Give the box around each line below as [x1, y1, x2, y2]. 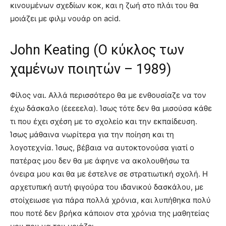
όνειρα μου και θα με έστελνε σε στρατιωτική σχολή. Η [10, 168, 208, 179]
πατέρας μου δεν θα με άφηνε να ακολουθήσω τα [10, 155, 190, 165]
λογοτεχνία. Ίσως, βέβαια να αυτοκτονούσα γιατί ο [10, 142, 194, 152]
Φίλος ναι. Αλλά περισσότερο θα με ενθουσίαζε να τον [10, 90, 206, 100]
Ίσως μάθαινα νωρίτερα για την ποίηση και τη [10, 129, 174, 139]
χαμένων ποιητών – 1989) [10, 61, 171, 77]
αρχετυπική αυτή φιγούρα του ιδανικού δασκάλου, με [10, 182, 203, 192]
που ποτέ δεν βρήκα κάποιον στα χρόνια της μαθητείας [10, 208, 209, 218]
